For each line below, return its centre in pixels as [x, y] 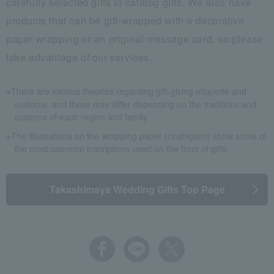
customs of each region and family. [82, 117]
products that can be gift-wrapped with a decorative [125, 20]
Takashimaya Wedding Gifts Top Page [137, 189]
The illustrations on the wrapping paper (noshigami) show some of [139, 135]
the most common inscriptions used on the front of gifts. [122, 148]
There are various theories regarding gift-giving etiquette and [129, 91]
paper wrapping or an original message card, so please [135, 39]
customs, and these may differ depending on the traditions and [135, 104]
